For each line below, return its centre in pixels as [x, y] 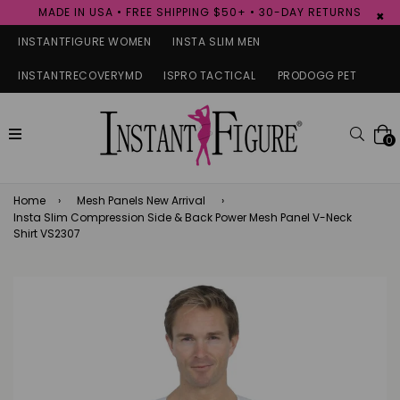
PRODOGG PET [317, 75]
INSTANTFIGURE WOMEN [85, 42]
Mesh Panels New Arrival [141, 200]
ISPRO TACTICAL [210, 75]
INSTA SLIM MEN [217, 42]
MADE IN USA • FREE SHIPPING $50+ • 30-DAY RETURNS [200, 12]
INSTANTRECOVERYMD [80, 75]
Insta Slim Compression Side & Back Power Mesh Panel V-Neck [183, 217]
